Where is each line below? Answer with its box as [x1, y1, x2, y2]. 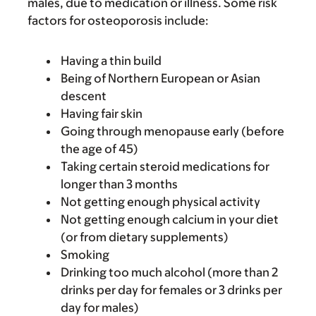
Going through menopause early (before [61, 124, 284, 138]
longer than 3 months [61, 177, 178, 191]
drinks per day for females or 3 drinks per [61, 283, 282, 297]
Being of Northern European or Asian [61, 71, 260, 85]
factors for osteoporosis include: [28, 13, 209, 28]
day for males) [61, 300, 139, 315]
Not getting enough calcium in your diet [61, 212, 279, 226]
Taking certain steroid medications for [61, 159, 269, 174]
